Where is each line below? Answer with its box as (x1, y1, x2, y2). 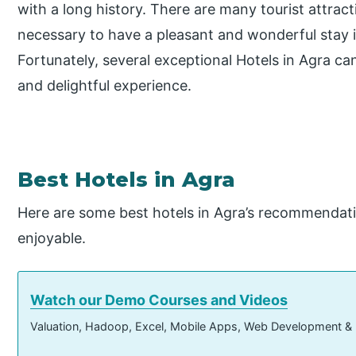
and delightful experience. (17, 76, 192, 94)
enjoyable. (17, 229, 87, 246)
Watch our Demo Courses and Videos (30, 291, 288, 308)
